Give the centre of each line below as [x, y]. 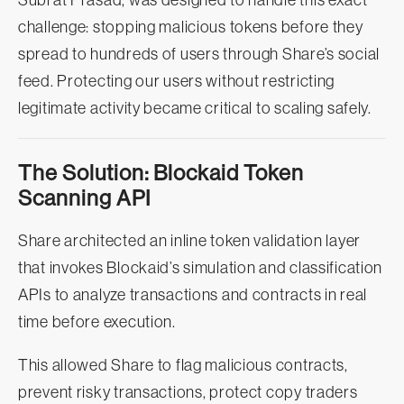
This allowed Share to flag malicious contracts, [183, 366]
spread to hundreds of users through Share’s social [199, 55]
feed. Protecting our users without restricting [177, 82]
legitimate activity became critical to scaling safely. [195, 109]
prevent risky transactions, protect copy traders [188, 393]
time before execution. [97, 322]
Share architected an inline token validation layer [190, 241]
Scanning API [84, 198]
